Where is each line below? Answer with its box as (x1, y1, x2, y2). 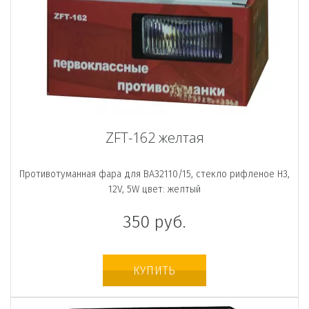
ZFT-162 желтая (105, 128, 204, 147)
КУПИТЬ (133, 263, 176, 277)
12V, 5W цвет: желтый (108, 183, 201, 195)
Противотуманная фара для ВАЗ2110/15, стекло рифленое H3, (19, 168, 290, 180)
